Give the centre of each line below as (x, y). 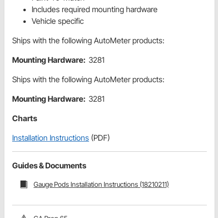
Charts (25, 118)
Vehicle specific (58, 21)
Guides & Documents (49, 166)
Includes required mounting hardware (95, 9)
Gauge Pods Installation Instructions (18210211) (101, 184)
